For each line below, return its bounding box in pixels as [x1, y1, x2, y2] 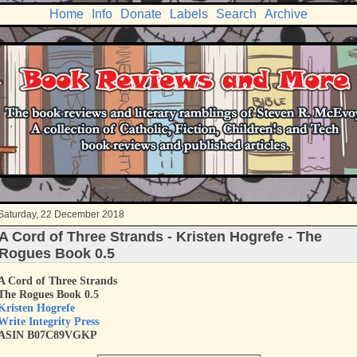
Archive [265, 7, 308, 21]
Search [216, 7, 257, 21]
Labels [170, 7, 208, 21]
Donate [120, 7, 162, 21]
